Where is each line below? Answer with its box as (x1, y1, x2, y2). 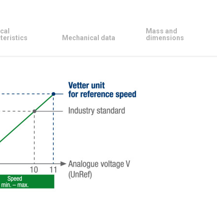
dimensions (146, 33, 184, 42)
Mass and (146, 27, 177, 35)
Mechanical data (62, 33, 115, 42)
